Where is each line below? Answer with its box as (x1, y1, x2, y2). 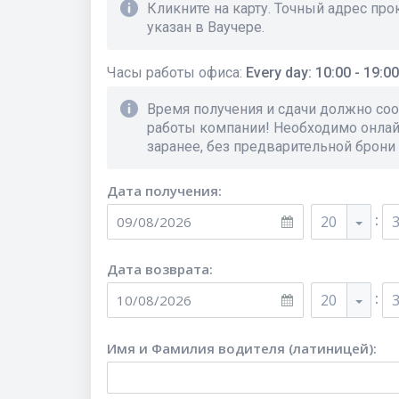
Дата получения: (107, 182, 222, 199)
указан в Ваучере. (147, 19, 265, 36)
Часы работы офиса (107, 64, 240, 81)
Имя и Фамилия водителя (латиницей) (107, 339, 373, 357)
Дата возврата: (107, 260, 213, 278)
